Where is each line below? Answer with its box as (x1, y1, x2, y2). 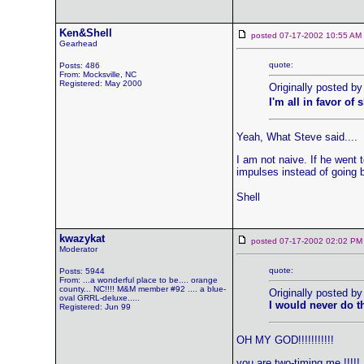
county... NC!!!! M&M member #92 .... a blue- (58, 284, 226, 293)
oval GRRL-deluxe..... (58, 293, 140, 302)
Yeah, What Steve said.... (236, 131, 357, 143)
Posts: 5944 (58, 266, 105, 275)
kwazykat (58, 232, 105, 245)
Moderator (58, 245, 97, 253)
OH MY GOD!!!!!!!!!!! (236, 334, 334, 346)
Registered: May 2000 (58, 79, 142, 88)
